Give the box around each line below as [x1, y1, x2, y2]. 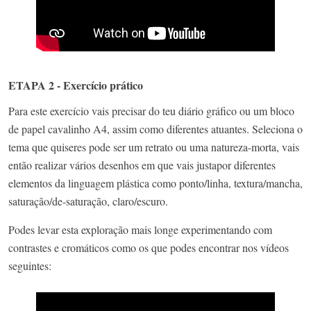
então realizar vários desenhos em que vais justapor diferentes [8, 158, 276, 173]
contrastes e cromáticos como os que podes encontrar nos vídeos [8, 240, 289, 255]
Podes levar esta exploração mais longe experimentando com [8, 222, 272, 237]
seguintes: [8, 258, 51, 274]
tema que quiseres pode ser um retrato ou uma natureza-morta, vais [8, 140, 299, 155]
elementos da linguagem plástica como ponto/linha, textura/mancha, [8, 176, 303, 191]
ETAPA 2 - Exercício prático [8, 77, 143, 94]
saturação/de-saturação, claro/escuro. [8, 194, 168, 209]
